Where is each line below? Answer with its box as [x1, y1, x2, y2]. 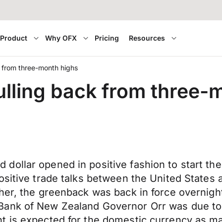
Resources [129, 34, 166, 42]
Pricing [95, 34, 119, 42]
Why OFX [45, 34, 77, 42]
